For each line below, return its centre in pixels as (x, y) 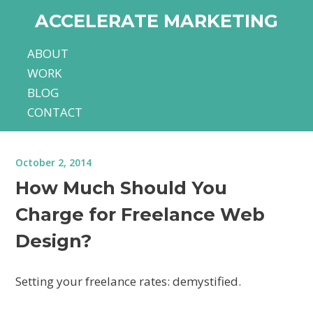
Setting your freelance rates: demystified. (129, 282)
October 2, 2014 (54, 162)
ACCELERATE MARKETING (156, 20)
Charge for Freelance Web (140, 214)
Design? (54, 240)
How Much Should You (122, 187)
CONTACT (55, 112)
